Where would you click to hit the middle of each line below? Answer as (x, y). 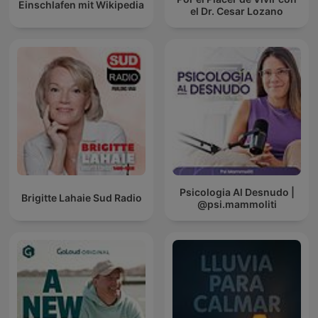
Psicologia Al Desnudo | (237, 192)
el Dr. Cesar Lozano (237, 11)
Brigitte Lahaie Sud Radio (81, 198)
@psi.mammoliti (237, 204)
